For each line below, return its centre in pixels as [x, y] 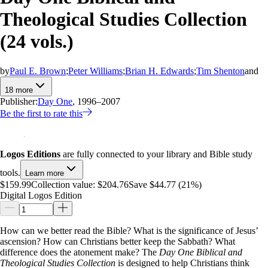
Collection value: [63, 184]
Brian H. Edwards [159, 71]
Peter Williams [95, 71]
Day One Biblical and [201, 252]
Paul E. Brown [38, 71]
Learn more [45, 173]
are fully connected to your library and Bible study [156, 154]
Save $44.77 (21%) [165, 184]
